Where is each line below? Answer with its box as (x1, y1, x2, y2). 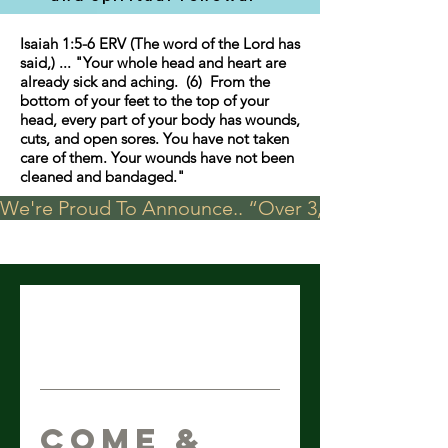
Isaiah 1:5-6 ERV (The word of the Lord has (20, 33, 300, 53)
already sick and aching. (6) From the (20, 71, 270, 91)
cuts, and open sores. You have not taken (20, 128, 289, 148)
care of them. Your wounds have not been (20, 147, 294, 167)
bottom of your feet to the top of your (20, 90, 269, 110)
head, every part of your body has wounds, (20, 109, 300, 129)
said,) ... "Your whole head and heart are (20, 52, 286, 72)
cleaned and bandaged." (20, 166, 185, 186)
